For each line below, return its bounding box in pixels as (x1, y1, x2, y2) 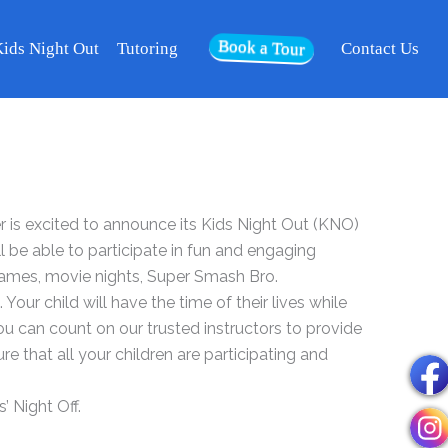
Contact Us (341, 39, 419, 59)
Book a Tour (200, 35, 289, 60)
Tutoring (117, 39, 178, 59)
